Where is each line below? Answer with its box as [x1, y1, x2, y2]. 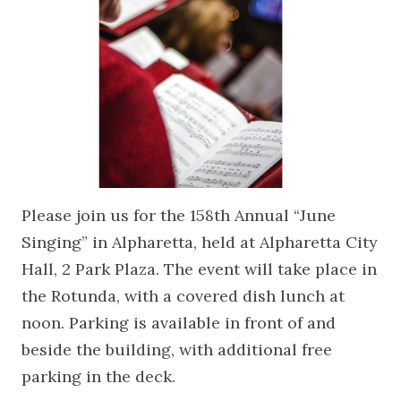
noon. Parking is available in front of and [21, 311, 336, 333]
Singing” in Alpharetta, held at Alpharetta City [21, 231, 378, 252]
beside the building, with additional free [21, 338, 332, 360]
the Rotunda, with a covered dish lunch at [21, 285, 345, 306]
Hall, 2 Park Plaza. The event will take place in [21, 258, 377, 279]
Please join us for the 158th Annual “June [21, 204, 336, 226]
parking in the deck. [21, 365, 175, 387]
